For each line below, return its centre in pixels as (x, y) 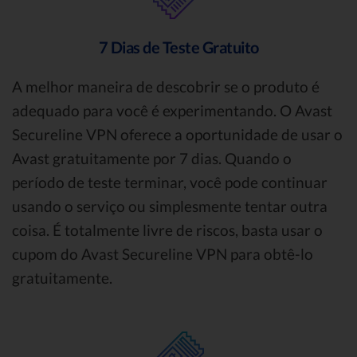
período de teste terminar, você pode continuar (170, 182)
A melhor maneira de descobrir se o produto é (166, 86)
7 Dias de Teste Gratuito (178, 47)
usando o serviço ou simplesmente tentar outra (170, 206)
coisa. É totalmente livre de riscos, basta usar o (167, 229)
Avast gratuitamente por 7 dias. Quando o (152, 158)
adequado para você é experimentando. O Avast (172, 110)
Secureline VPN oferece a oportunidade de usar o (177, 134)
